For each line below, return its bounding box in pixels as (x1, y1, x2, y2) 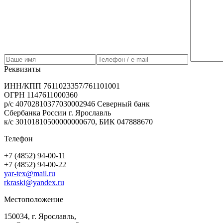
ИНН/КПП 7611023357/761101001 (4, 81, 120, 90)
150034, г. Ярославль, (4, 212, 76, 221)
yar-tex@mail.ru (4, 169, 55, 178)
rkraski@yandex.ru (4, 178, 64, 187)
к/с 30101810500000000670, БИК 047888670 (4, 117, 153, 126)
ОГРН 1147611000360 (4, 90, 78, 99)
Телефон (4, 134, 33, 143)
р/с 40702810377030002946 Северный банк (4, 99, 150, 108)
